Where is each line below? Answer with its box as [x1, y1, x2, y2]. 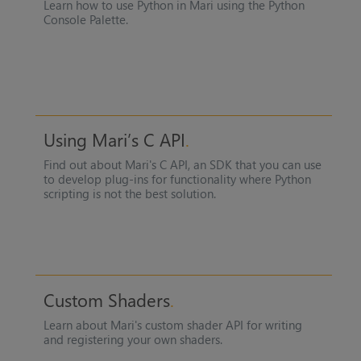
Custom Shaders [43, 287, 170, 312]
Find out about [43, 156, 125, 173]
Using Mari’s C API [43, 127, 185, 152]
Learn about [43, 316, 110, 333]
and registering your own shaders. [43, 330, 222, 347]
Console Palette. [43, 11, 128, 28]
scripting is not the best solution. [43, 185, 216, 202]
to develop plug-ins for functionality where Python [43, 171, 311, 188]
